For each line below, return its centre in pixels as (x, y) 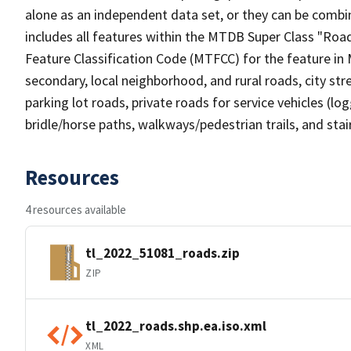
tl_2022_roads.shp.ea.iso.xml (176, 326)
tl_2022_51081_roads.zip (163, 253)
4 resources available (76, 210)
